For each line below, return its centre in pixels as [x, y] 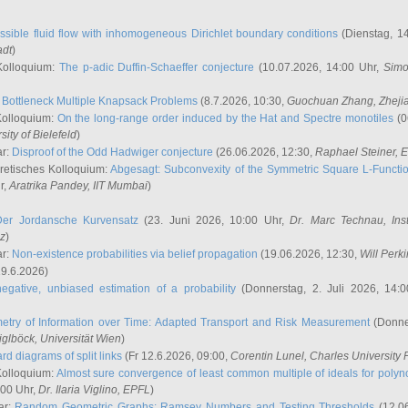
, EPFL [134, 390]
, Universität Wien [78, 339]
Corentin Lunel [267, 356]
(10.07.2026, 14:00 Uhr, [319, 67]
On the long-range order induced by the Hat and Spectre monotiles [225, 118]
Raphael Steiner [355, 152]
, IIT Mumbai [117, 186]
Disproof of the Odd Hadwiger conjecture [112, 152]
